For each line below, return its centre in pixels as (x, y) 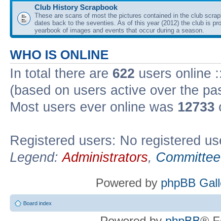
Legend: (36, 157)
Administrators (105, 157)
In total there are (61, 73)
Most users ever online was (94, 107)
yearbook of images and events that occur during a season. (119, 30)
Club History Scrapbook (76, 7)
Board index (37, 203)
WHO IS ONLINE (59, 55)
